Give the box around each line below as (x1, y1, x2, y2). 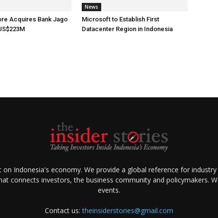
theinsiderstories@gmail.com (82, 206, 173, 215)
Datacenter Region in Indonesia (82, 25, 173, 33)
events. (97, 185, 120, 195)
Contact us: (44, 206, 82, 215)
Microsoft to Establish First (82, 16, 159, 23)
